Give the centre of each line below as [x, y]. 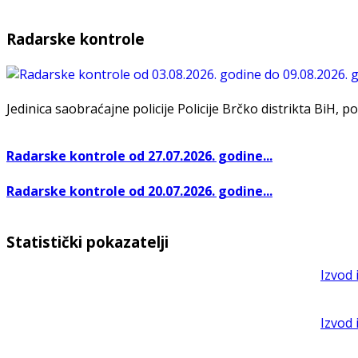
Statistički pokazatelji [88, 241]
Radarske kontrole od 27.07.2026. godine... [139, 156]
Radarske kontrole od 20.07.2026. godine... [139, 191]
